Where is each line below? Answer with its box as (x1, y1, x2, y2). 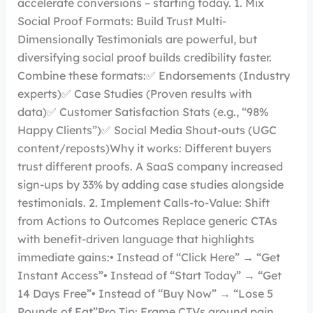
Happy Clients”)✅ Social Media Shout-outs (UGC (17, 123, 277, 137)
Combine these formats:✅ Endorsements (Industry (17, 68, 290, 82)
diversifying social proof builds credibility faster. (17, 50, 272, 64)
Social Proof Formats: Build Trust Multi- (17, 14, 226, 28)
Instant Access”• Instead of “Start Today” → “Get (17, 268, 282, 282)
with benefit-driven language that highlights (17, 232, 254, 246)
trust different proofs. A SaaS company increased (17, 159, 283, 173)
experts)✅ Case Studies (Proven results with (17, 87, 252, 101)
